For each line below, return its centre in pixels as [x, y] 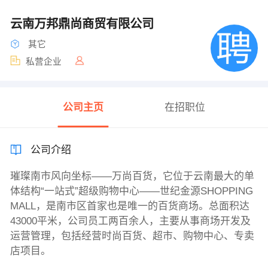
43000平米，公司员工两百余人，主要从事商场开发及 [130, 221]
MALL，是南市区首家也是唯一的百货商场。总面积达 [130, 206]
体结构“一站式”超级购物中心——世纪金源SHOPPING [131, 191]
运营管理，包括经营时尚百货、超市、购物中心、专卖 [132, 236]
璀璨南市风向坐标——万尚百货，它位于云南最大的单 [132, 176]
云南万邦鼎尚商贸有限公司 [83, 24]
